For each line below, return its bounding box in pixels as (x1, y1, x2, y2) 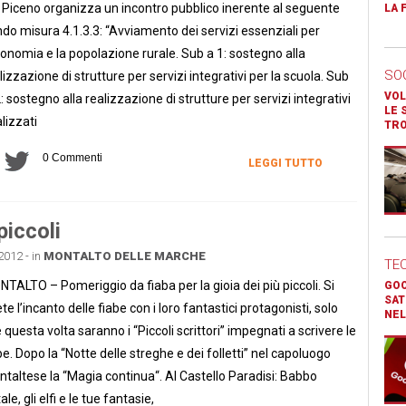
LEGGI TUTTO (247, 156, 323, 169)
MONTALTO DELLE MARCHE (43, 248, 206, 263)
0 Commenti (42, 150, 102, 164)
